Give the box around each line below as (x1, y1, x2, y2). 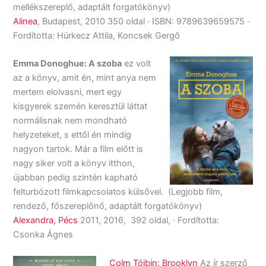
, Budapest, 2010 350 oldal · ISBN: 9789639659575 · (37, 15, 250, 27)
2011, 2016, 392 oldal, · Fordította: (78, 215, 220, 226)
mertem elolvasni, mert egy (13, 87, 122, 98)
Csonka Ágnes (13, 229, 74, 240)
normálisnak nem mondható (13, 115, 128, 126)
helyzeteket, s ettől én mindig (13, 129, 132, 141)
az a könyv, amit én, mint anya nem (13, 72, 157, 84)
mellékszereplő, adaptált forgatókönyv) (13, 1, 171, 12)
